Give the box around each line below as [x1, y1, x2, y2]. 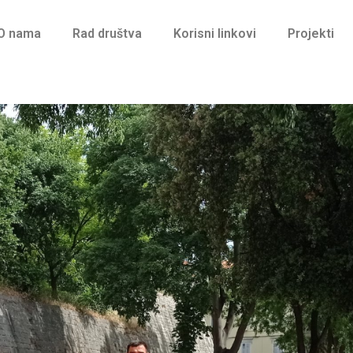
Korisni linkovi [173, 26, 256, 41]
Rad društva [72, 26, 142, 41]
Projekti [287, 26, 334, 41]
